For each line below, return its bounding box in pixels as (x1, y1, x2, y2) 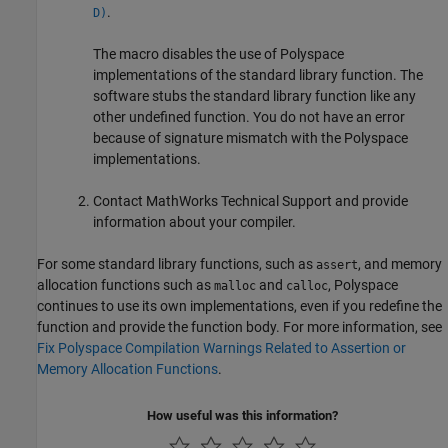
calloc (286, 279, 328, 294)
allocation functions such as (37, 277, 214, 294)
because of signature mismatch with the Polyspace (93, 130, 408, 147)
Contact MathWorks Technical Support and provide (93, 193, 408, 210)
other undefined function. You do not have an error (93, 109, 405, 126)
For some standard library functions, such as (37, 256, 316, 273)
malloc (214, 279, 256, 294)
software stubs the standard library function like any (93, 88, 416, 105)
